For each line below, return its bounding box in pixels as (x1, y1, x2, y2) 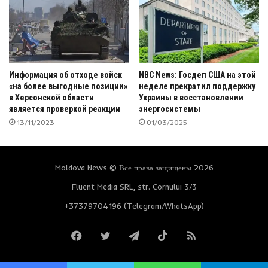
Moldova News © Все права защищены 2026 (54, 163, 214, 173)
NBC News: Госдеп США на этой (139, 70, 256, 80)
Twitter (109, 228, 147, 242)
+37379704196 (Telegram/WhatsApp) (64, 201, 204, 211)
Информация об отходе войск (9, 70, 122, 80)
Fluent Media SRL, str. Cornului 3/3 (71, 182, 197, 192)
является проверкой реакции (9, 104, 120, 114)
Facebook (81, 228, 129, 242)
